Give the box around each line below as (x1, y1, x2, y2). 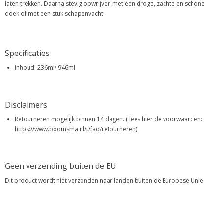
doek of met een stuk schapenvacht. (5, 9, 105, 18)
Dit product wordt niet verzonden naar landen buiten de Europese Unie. (5, 176, 205, 185)
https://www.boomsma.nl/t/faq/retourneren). (15, 125, 138, 133)
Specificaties (5, 48, 50, 58)
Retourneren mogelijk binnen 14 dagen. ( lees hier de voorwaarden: (15, 115, 202, 123)
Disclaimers (5, 99, 47, 110)
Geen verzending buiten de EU (5, 161, 116, 171)
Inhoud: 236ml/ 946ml (15, 63, 77, 72)
